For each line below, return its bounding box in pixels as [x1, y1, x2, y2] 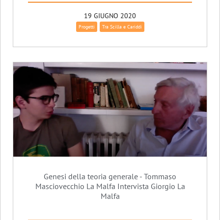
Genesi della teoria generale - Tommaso [44, 171, 176, 181]
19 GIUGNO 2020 [84, 11, 136, 20]
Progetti [78, 23, 95, 30]
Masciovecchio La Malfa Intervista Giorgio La [35, 181, 185, 191]
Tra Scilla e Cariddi [102, 23, 142, 30]
